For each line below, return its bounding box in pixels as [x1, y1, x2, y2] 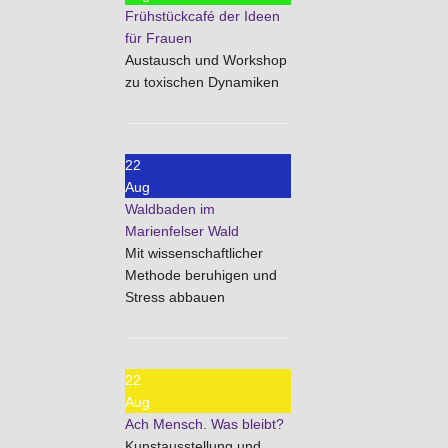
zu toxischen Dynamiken [125, 74, 279, 90]
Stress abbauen [125, 289, 225, 305]
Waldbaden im [125, 201, 215, 217]
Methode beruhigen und [125, 267, 277, 283]
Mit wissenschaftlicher [125, 245, 263, 261]
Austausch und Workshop [125, 52, 287, 68]
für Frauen [125, 30, 192, 46]
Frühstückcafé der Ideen [125, 8, 280, 24]
